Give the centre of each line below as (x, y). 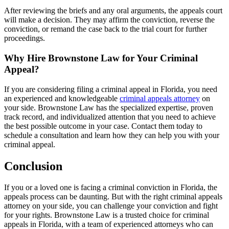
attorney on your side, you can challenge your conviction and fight (111, 206)
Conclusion (33, 166)
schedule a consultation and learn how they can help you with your (112, 135)
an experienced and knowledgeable (62, 98)
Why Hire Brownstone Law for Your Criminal (101, 58)
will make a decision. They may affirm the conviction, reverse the (109, 20)
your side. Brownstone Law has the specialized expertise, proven (109, 107)
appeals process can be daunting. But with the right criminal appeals (113, 197)
